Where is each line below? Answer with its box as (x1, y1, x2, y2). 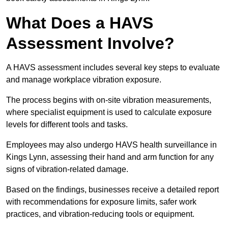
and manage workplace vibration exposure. (6, 75, 163, 84)
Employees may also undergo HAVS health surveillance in (6, 140, 217, 150)
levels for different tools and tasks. (6, 120, 130, 129)
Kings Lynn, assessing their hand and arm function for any (6, 153, 214, 162)
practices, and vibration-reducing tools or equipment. (6, 210, 194, 219)
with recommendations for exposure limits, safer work (6, 197, 196, 207)
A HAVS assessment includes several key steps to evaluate (6, 63, 220, 72)
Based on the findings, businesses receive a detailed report (6, 185, 219, 194)
